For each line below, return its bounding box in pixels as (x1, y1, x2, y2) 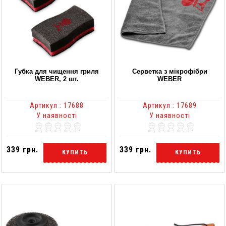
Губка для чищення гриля (14, 67, 99, 75)
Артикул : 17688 (29, 101, 84, 109)
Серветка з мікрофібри (132, 67, 207, 75)
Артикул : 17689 (142, 101, 197, 109)
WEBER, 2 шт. (34, 75, 79, 83)
